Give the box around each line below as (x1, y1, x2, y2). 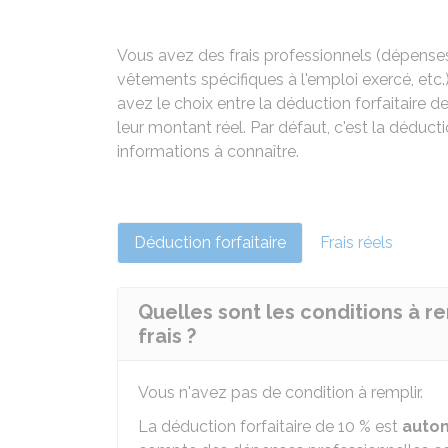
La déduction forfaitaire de (138, 417, 338, 436)
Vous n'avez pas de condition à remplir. (138, 383, 423, 402)
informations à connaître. (117, 142, 299, 161)
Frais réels (320, 233, 393, 252)
